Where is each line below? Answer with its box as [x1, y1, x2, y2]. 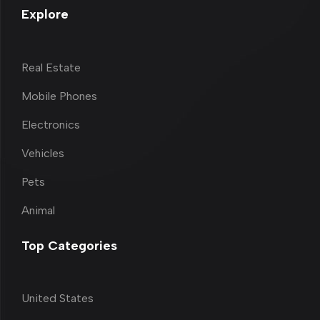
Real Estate [21, 60, 81, 74]
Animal [21, 203, 55, 217]
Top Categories [21, 237, 117, 254]
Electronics [21, 117, 80, 131]
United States [21, 291, 94, 305]
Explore [21, 6, 69, 23]
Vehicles [21, 146, 64, 160]
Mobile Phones [21, 89, 97, 103]
